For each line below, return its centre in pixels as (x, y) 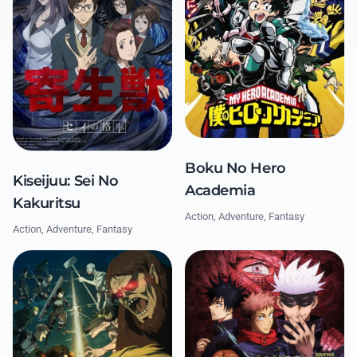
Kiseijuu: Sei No (66, 181)
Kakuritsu (47, 203)
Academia (220, 190)
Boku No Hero (235, 168)
